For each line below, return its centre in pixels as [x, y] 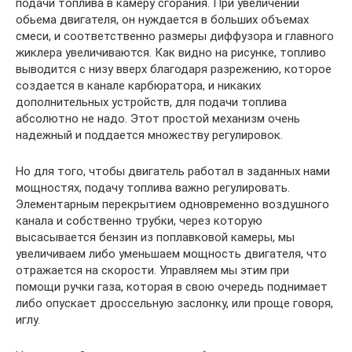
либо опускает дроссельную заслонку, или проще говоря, [174, 303]
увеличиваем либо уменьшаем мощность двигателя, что [171, 253]
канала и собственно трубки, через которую [139, 220]
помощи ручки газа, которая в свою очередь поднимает [172, 286]
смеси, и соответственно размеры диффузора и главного [175, 36]
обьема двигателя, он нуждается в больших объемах [162, 19]
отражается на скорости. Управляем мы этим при [152, 270]
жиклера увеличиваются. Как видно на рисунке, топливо [171, 52]
